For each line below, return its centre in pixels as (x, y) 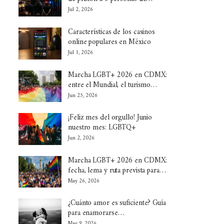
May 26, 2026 (84, 181)
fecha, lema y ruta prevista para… (117, 170)
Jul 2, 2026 (80, 10)
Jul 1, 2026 (80, 52)
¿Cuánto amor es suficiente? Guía (117, 203)
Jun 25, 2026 (83, 95)
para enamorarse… (96, 213)
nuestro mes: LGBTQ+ (102, 128)
